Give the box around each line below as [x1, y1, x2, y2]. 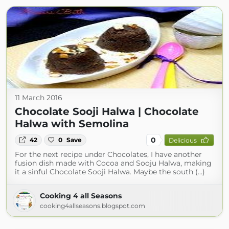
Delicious [168, 136, 197, 144]
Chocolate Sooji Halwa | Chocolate [15, 105, 199, 118]
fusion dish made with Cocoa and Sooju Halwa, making [15, 158, 212, 168]
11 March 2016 [15, 93, 62, 102]
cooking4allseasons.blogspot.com [40, 202, 145, 210]
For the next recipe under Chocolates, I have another [15, 150, 202, 159]
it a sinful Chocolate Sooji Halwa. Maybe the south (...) [15, 167, 205, 176]
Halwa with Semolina [15, 118, 129, 130]
